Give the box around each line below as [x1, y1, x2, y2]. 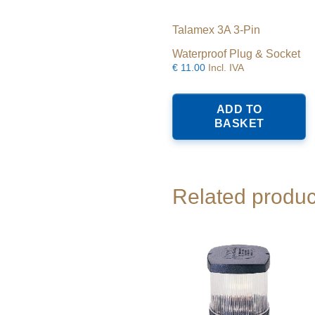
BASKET [214, 117, 264, 130]
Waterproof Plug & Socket [172, 48, 300, 60]
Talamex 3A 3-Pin [172, 24, 260, 37]
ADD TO [216, 103, 262, 116]
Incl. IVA [207, 63, 244, 74]
